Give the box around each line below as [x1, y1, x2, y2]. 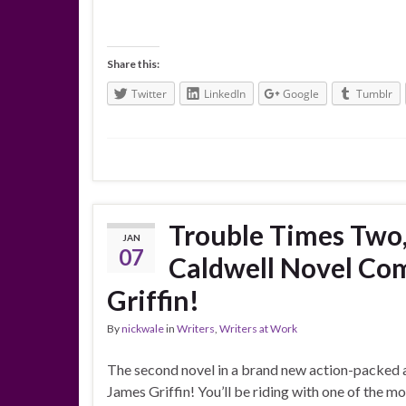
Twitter [131, 86, 167, 102]
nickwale [121, 322, 164, 336]
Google [283, 86, 319, 102]
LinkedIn [204, 86, 246, 102]
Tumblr [356, 86, 392, 102]
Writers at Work [219, 322, 297, 336]
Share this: [107, 57, 159, 72]
